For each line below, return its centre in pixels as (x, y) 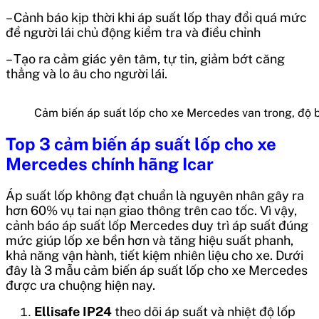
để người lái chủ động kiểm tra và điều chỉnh (133, 32)
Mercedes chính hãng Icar (111, 163)
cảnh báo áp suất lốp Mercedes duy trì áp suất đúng (157, 225)
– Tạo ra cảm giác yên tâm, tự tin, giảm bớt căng (145, 58)
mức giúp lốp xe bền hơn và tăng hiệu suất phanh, (150, 240)
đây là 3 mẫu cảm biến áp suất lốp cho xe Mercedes (157, 270)
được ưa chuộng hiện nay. (80, 285)
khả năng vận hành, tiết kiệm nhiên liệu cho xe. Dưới (155, 255)
